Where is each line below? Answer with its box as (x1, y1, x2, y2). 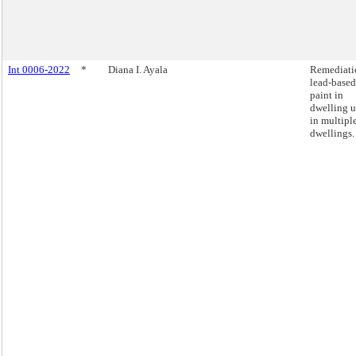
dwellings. (310, 127, 354, 139)
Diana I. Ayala (108, 64, 168, 75)
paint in (310, 89, 343, 101)
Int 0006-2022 (8, 64, 70, 75)
